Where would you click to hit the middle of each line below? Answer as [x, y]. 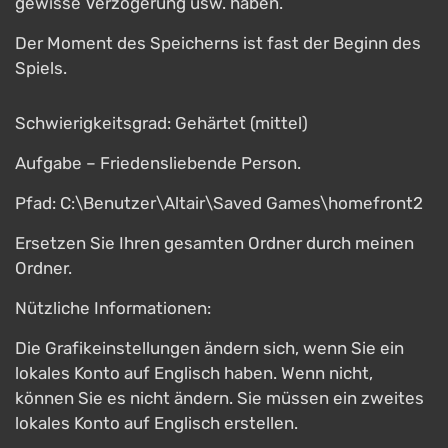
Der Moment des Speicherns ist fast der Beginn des [218, 43]
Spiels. [41, 68]
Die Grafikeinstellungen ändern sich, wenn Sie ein [209, 348]
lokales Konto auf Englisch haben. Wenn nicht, [194, 373]
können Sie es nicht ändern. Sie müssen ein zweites [219, 398]
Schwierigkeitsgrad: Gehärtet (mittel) [161, 123]
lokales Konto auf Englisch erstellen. [156, 423]
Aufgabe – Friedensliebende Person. [158, 163]
